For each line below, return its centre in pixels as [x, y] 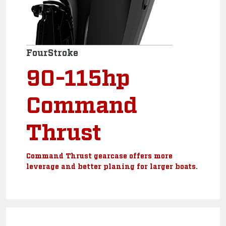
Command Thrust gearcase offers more [99, 155]
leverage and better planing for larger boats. [112, 166]
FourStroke [52, 52]
